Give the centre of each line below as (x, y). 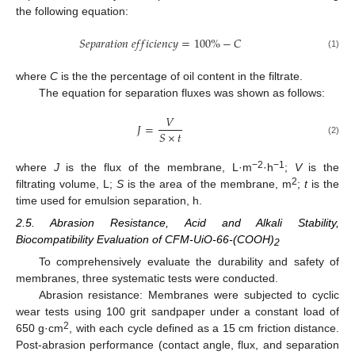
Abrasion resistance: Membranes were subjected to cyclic (189, 294)
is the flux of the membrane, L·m (155, 167)
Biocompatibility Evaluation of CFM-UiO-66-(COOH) (145, 239)
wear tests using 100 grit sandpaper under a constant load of (177, 311)
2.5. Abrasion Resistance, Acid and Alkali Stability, (177, 222)
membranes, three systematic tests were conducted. (147, 278)
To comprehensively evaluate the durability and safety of (189, 261)
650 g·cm (40, 328)
